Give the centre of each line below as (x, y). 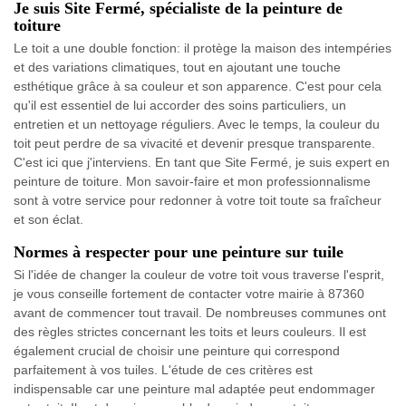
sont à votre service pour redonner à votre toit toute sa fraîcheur (198, 200)
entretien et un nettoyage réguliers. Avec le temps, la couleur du (197, 124)
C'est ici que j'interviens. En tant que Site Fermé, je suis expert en (202, 162)
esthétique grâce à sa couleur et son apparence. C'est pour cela (198, 86)
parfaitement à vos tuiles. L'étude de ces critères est (163, 369)
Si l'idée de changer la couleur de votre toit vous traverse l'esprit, (199, 274)
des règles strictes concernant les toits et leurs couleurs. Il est (190, 331)
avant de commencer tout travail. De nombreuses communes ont (200, 312)
